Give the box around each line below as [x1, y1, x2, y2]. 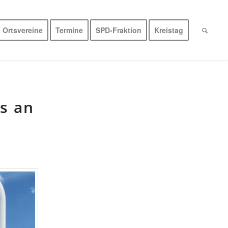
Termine [55, 25, 83, 35]
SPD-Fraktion [96, 25, 142, 35]
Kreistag [154, 25, 184, 35]
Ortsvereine [3, 25, 43, 35]
